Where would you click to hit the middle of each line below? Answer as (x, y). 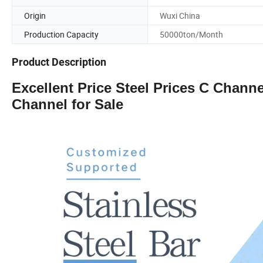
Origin (35, 15)
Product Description (59, 62)
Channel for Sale (68, 104)
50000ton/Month (191, 34)
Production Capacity (61, 34)
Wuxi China (180, 15)
